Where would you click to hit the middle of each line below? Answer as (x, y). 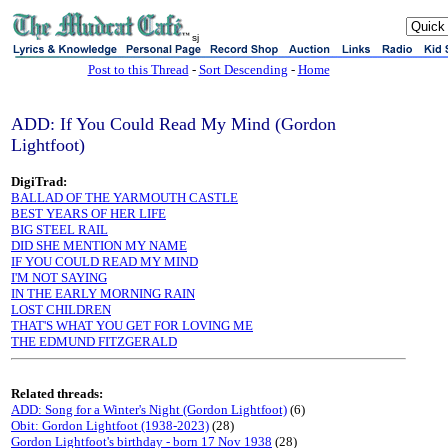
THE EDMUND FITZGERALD (94, 341)
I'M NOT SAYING (59, 277)
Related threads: (57, 393)
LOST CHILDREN (61, 309)
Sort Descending (243, 69)
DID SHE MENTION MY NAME (99, 245)
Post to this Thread (138, 69)
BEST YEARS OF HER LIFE (88, 213)
